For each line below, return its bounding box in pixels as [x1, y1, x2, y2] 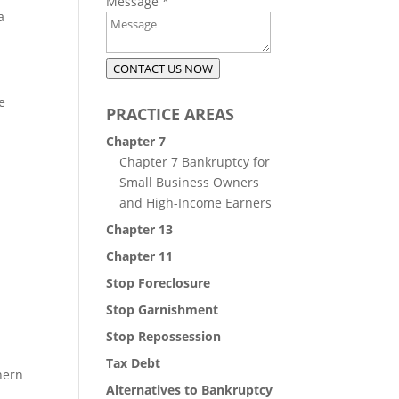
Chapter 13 [106, 221, 174, 238]
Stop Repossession [106, 328, 222, 345]
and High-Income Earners [119, 194, 273, 211]
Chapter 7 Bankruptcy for [119, 153, 271, 170]
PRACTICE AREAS [106, 103, 235, 125]
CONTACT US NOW [113, 61, 214, 77]
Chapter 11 [106, 248, 174, 265]
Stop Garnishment [106, 301, 219, 318]
